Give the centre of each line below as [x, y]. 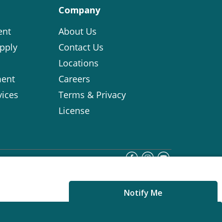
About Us [78, 31]
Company [79, 10]
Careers [74, 79]
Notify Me [143, 193]
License [74, 110]
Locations [79, 63]
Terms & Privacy [92, 94]
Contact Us [81, 47]
